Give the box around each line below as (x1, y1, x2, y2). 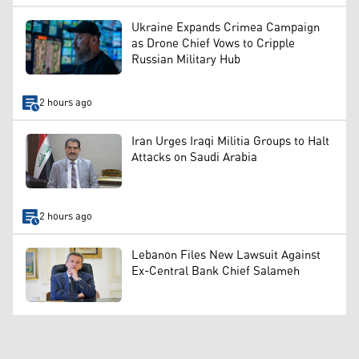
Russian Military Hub (131, 48, 240, 72)
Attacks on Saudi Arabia (131, 146, 257, 170)
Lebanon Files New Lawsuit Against (131, 244, 321, 268)
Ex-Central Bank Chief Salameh (131, 260, 300, 284)
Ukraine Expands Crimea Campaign (131, 16, 320, 40)
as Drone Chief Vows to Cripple (131, 32, 295, 56)
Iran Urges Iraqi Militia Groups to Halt (131, 130, 329, 154)
